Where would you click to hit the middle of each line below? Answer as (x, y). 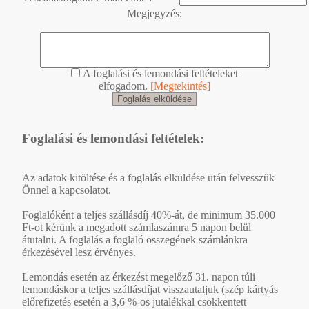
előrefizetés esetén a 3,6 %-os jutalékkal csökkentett (134, 301)
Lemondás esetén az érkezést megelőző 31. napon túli (139, 277)
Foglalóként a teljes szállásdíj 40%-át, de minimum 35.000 (149, 215)
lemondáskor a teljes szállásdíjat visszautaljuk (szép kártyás (150, 289)
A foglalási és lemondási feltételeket (159, 74)
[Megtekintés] (180, 86)
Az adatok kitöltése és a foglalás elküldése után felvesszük (148, 177)
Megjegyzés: (154, 14)
